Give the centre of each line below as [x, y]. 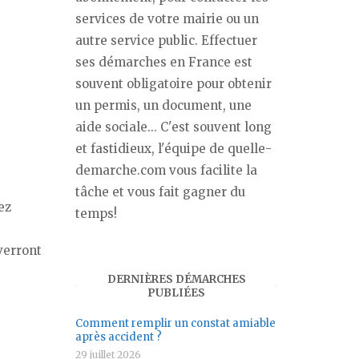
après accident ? [119, 337]
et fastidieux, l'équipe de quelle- [173, 149]
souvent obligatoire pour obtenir [173, 84]
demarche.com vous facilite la [166, 170]
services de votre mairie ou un [167, 19]
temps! [96, 214]
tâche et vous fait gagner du [160, 192]
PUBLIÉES [176, 293]
